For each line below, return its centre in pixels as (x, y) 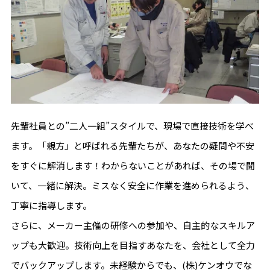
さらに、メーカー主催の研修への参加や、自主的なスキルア (133, 225)
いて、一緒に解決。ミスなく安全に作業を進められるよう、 (132, 186)
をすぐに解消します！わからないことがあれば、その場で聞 (133, 166)
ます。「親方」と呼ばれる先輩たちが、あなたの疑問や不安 (132, 146)
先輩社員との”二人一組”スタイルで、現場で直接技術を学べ (132, 126)
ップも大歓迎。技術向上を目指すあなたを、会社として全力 (133, 245)
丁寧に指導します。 (51, 206)
